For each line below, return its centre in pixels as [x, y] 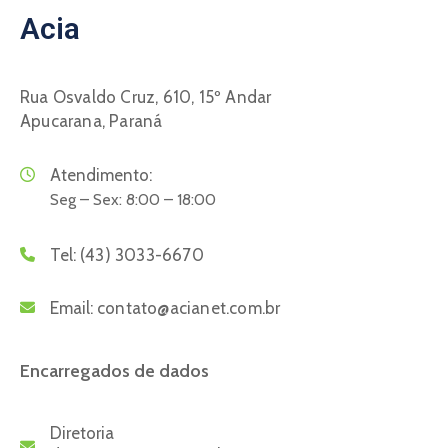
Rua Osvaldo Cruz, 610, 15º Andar [146, 97]
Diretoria [82, 433]
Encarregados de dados [114, 371]
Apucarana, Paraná [91, 121]
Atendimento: [101, 175]
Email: [73, 308]
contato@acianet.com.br [189, 308]
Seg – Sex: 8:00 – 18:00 [133, 200]
